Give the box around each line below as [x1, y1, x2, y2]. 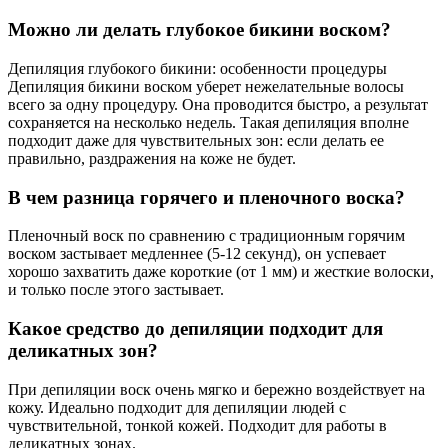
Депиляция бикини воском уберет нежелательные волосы [8, 77, 404, 95]
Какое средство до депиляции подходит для [8, 318, 383, 339]
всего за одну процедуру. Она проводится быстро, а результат [8, 95, 428, 113]
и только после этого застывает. [8, 281, 224, 299]
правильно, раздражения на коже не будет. [8, 149, 296, 167]
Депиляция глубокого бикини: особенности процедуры [8, 59, 387, 77]
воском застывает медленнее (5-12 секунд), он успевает [8, 245, 386, 263]
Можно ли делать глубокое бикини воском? [8, 19, 391, 41]
